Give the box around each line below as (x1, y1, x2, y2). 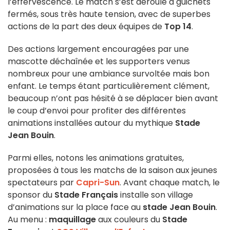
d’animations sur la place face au (8, 201, 143, 214)
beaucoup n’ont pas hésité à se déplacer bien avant (8, 92, 218, 105)
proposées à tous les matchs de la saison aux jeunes (8, 164, 217, 177)
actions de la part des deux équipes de (8, 21, 164, 33)
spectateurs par (8, 177, 76, 189)
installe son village (118, 189, 193, 201)
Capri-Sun (76, 177, 120, 189)
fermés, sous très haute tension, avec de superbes (8, 8, 210, 21)
